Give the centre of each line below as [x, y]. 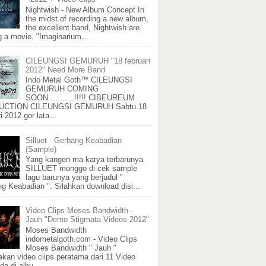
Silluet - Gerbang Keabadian [74, 140]
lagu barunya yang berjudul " [75, 178]
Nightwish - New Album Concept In [85, 9]
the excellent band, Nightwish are [83, 27]
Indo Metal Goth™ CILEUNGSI [79, 80]
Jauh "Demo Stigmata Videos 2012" [88, 220]
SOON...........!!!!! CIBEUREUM [80, 98]
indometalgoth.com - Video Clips [82, 239]
